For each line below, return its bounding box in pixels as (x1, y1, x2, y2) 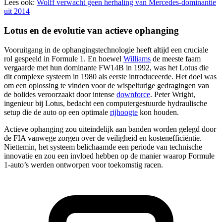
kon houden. (138, 108, 179, 116)
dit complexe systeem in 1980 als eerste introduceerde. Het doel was (4, 72, 217, 81)
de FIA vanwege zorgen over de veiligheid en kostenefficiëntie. (4, 133, 202, 142)
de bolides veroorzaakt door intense (4, 90, 116, 99)
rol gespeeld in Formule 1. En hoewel (4, 54, 123, 63)
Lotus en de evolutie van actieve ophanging (4, 25, 179, 36)
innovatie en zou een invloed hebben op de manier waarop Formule (4, 151, 215, 160)
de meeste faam (151, 54, 201, 63)
